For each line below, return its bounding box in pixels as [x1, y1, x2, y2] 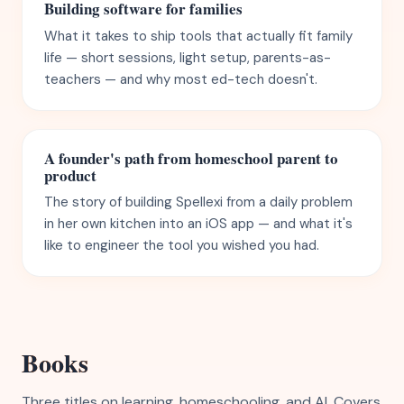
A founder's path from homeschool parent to [44, 146, 338, 170]
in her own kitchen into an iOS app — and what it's [44, 215, 353, 233]
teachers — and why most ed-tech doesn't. [44, 69, 317, 88]
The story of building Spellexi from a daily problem [44, 193, 353, 211]
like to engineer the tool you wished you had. [44, 236, 319, 254]
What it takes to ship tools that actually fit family [44, 26, 353, 45]
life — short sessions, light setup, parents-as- [44, 48, 331, 67]
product [44, 163, 96, 187]
